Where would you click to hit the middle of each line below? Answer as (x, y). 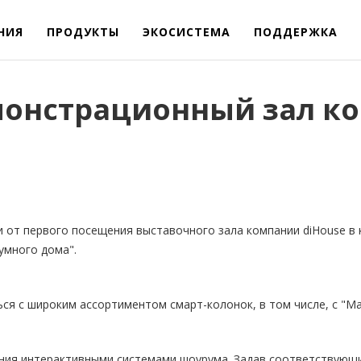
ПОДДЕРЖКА (296, 32)
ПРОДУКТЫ (83, 32)
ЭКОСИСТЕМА (187, 32)
